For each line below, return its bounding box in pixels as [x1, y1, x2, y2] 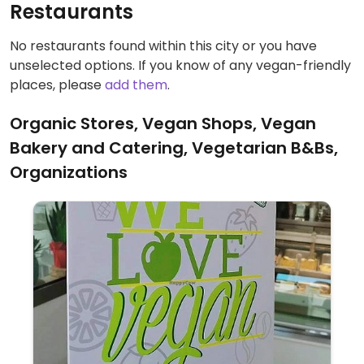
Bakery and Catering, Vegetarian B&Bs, [10, 136, 338, 159]
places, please [10, 76, 105, 94]
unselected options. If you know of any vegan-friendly [10, 56, 351, 75]
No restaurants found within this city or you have [10, 37, 317, 55]
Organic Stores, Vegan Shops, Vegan [10, 112, 316, 135]
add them [105, 76, 167, 94]
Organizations [10, 161, 128, 184]
